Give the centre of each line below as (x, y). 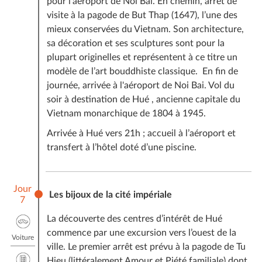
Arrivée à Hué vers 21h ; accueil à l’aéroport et (141, 133)
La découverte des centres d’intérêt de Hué (134, 218)
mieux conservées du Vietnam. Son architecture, (145, 29)
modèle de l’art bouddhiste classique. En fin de (142, 71)
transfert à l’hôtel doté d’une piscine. (121, 147)
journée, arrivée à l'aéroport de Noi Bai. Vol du (140, 85)
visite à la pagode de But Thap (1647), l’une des (142, 15)
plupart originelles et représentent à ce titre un (142, 57)
